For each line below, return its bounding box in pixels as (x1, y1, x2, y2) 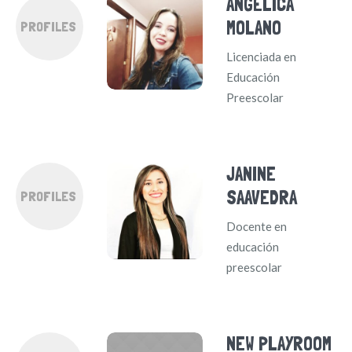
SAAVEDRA (226, 186, 298, 210)
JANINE (226, 163, 277, 186)
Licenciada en (226, 49, 297, 64)
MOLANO (226, 16, 282, 40)
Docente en (226, 219, 288, 234)
